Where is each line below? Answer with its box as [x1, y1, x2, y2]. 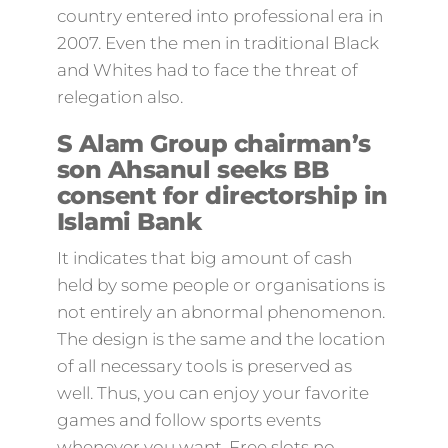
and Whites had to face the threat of [56, 60, 358, 80]
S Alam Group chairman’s [56, 129, 371, 158]
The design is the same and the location [56, 329, 385, 349]
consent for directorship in [56, 181, 388, 210]
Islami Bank [56, 207, 202, 236]
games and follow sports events [56, 410, 321, 430]
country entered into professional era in [56, 6, 383, 26]
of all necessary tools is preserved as [56, 356, 352, 376]
